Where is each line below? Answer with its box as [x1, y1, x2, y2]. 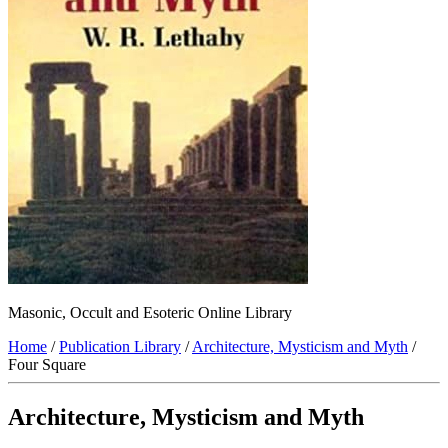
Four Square [8, 356, 86, 374]
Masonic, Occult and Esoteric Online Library [8, 304, 292, 322]
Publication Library [59, 338, 181, 356]
